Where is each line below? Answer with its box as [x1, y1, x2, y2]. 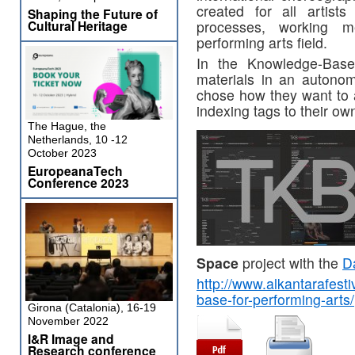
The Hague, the [28, 120, 106, 132]
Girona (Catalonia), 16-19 [28, 301, 156, 314]
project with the [239, 252, 342, 273]
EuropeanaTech [28, 162, 123, 180]
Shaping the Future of [28, 5, 158, 23]
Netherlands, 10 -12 [28, 133, 128, 146]
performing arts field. [197, 32, 327, 52]
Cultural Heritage [28, 17, 128, 35]
